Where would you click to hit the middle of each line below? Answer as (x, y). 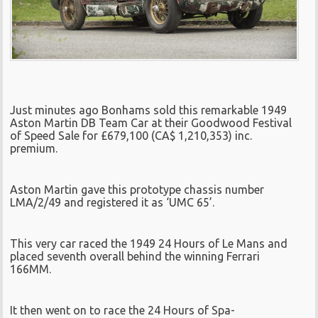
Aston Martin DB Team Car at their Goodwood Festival (151, 123)
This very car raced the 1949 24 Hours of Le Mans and (149, 243)
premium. (34, 148)
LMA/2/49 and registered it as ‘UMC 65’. (113, 202)
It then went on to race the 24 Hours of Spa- (123, 310)
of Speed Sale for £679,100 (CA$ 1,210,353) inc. (131, 136)
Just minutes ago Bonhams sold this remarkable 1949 (149, 110)
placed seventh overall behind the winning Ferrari (135, 256)
